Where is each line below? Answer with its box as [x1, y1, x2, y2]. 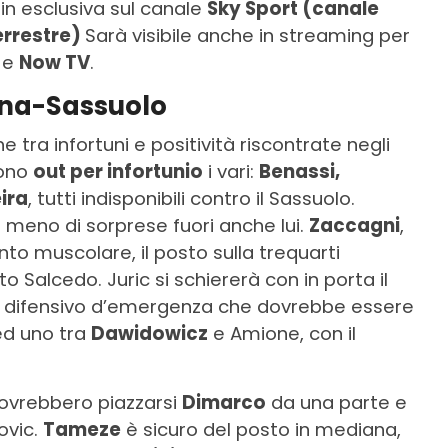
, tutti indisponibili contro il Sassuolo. [28, 186, 355, 212]
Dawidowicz [91, 321, 208, 347]
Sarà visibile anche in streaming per [85, 23, 410, 49]
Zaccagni [309, 213, 400, 239]
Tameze [43, 417, 121, 443]
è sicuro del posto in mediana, [121, 417, 401, 443]
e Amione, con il [208, 321, 356, 347]
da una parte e [266, 390, 407, 416]
